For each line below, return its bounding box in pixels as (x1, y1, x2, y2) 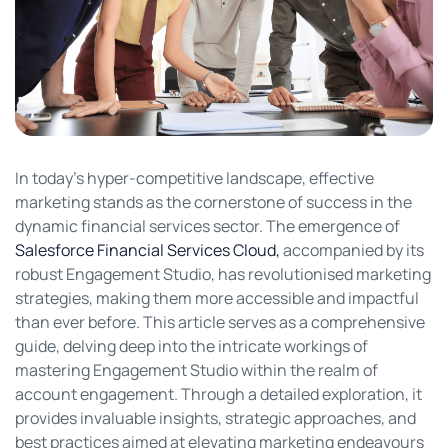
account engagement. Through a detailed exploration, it (15, 382, 422, 405)
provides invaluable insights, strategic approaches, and (15, 406, 416, 429)
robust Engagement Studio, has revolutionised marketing (15, 262, 431, 285)
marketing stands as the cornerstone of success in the (15, 190, 412, 213)
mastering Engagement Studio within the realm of (15, 358, 378, 381)
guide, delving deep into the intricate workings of (15, 334, 368, 357)
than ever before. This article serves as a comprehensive (15, 310, 425, 333)
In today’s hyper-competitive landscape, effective (15, 166, 374, 189)
